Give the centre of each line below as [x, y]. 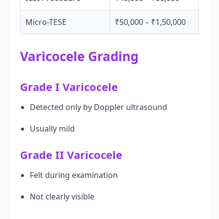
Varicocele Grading [79, 56]
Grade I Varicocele [69, 87]
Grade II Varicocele [71, 154]
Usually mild [52, 129]
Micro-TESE [46, 22]
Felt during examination [74, 175]
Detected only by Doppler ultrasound [99, 107]
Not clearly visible [62, 197]
